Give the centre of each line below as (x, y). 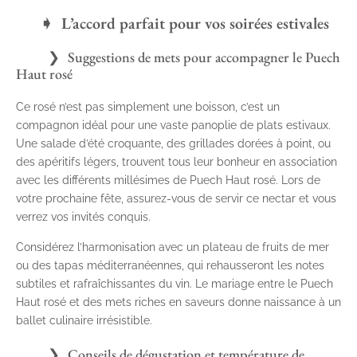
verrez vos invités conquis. (83, 217)
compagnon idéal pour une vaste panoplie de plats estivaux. (173, 126)
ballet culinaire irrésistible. (84, 321)
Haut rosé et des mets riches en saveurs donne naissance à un (178, 302)
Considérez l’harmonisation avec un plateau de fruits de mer (173, 247)
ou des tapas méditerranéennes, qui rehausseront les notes (170, 266)
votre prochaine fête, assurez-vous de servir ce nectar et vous (176, 199)
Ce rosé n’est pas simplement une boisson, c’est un (148, 107)
